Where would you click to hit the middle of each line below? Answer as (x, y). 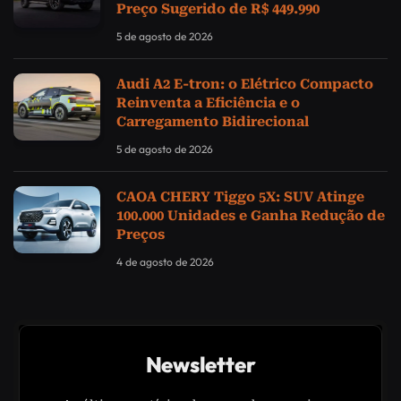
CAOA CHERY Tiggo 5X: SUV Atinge (240, 197)
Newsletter (200, 365)
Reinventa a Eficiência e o (208, 103)
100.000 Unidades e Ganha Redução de (251, 216)
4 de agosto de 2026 (165, 262)
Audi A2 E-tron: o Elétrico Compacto (245, 85)
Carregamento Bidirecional (213, 122)
